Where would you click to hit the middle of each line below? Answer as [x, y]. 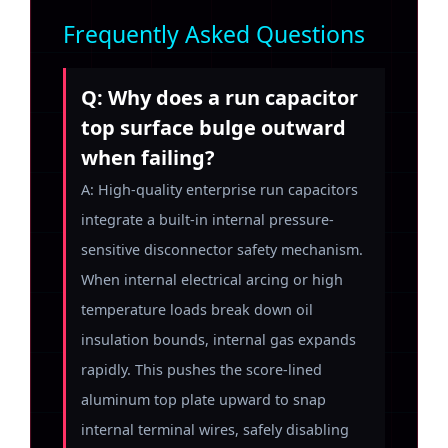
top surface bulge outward [213, 127]
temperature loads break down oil [197, 309]
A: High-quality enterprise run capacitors [219, 189]
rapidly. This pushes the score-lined [201, 369]
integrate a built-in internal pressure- [207, 219]
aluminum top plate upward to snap [203, 399]
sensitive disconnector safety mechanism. [222, 249]
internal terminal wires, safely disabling [215, 429]
